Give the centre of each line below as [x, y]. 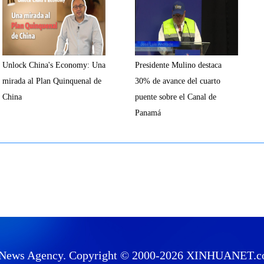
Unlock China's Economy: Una [54, 65]
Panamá [148, 113]
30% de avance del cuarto [178, 81]
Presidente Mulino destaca [178, 65]
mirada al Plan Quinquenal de [52, 81]
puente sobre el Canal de [176, 97]
